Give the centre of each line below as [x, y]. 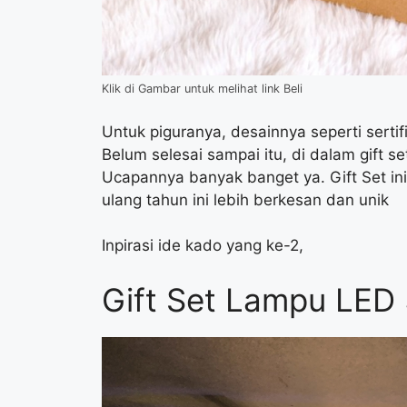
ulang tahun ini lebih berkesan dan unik [245, 199]
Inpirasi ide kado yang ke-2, [203, 246]
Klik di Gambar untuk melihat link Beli [202, 89]
